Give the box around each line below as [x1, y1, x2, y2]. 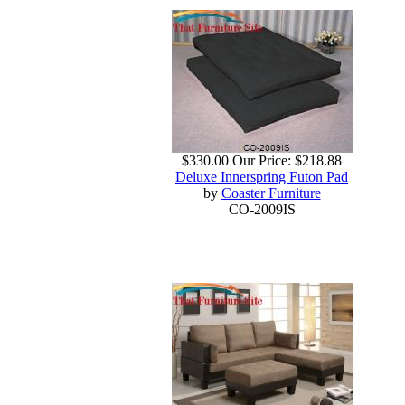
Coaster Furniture [221, 185, 321, 202]
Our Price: [232, 153, 291, 169]
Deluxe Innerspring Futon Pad [175, 169, 348, 185]
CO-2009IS [228, 202, 296, 218]
